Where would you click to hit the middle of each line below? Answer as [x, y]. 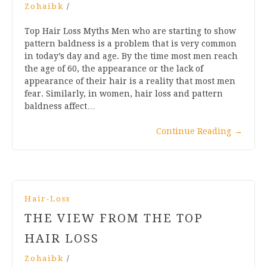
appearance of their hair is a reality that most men [130, 81]
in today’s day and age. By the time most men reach [131, 56]
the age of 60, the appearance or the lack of [114, 68]
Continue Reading [194, 131]
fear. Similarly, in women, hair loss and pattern [124, 93]
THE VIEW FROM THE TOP [114, 218]
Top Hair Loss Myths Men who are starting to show [130, 31]
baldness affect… [60, 106]
